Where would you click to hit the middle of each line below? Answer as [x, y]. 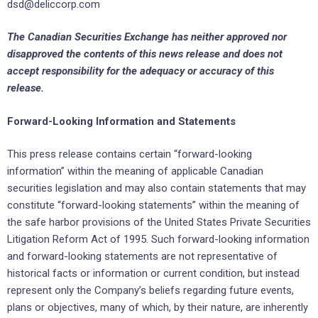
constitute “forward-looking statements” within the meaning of [153, 205]
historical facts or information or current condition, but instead [153, 274]
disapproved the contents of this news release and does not [145, 54]
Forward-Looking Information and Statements [121, 121]
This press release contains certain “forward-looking [130, 154]
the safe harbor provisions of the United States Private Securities [159, 223]
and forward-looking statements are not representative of [142, 257]
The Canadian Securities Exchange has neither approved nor [147, 37]
